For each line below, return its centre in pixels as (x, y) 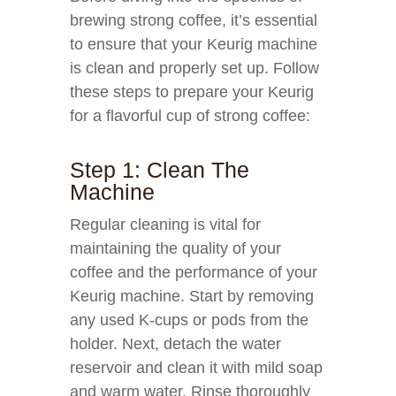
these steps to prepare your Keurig (192, 92)
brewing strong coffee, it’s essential (194, 20)
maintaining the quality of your (175, 248)
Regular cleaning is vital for (165, 225)
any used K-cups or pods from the (189, 320)
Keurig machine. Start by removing (192, 296)
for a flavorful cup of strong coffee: (190, 116)
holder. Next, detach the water (175, 344)
